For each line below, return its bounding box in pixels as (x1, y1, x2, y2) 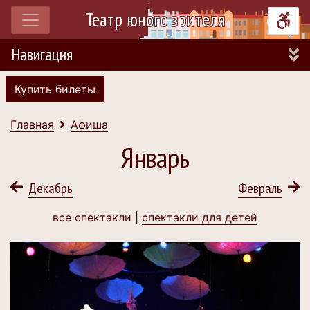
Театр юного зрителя (85, 8, 225, 31)
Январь (120, 140, 190, 176)
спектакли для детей (142, 210, 257, 224)
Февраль (237, 179, 282, 197)
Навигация (11, 44, 73, 65)
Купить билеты (15, 82, 95, 96)
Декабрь (28, 179, 73, 197)
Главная (10, 118, 54, 131)
